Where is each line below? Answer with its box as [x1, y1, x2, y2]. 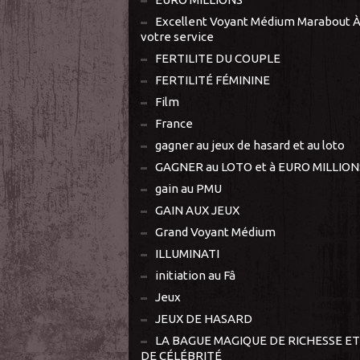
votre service [141, 29, 214, 43]
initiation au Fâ [155, 268, 235, 282]
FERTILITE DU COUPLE [155, 51, 280, 65]
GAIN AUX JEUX [155, 202, 239, 217]
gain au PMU [155, 181, 222, 195]
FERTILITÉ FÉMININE [155, 72, 270, 87]
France [155, 116, 193, 130]
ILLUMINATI [155, 246, 219, 260]
